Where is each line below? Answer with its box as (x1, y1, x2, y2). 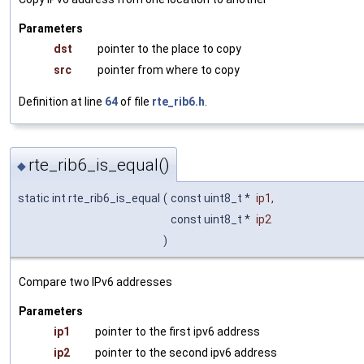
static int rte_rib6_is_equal (18, 191, 160, 205)
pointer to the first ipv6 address (95, 324, 260, 338)
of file (118, 95, 152, 109)
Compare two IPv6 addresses (19, 275, 172, 288)
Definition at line (19, 95, 105, 109)
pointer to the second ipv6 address (95, 345, 277, 359)
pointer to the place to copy (97, 42, 241, 56)
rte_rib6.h (152, 95, 205, 109)
